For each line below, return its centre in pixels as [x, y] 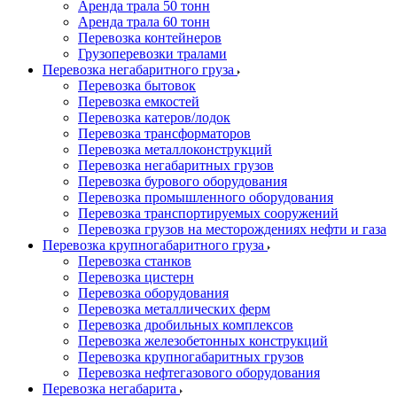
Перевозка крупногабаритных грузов [191, 357]
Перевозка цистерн [136, 277]
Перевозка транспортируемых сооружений [208, 213]
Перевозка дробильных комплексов [186, 325]
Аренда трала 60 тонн [144, 22]
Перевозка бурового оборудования [183, 181]
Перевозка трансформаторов [164, 133]
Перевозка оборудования [153, 293]
